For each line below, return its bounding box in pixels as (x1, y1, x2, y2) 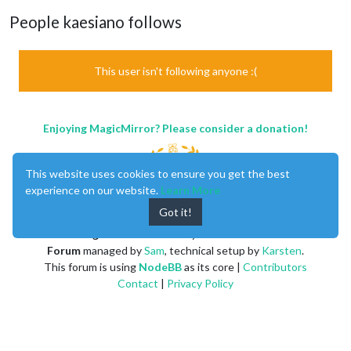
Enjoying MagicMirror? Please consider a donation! (43, 121, 308, 135)
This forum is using (44, 259, 139, 273)
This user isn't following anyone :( (94, 63, 257, 78)
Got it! (159, 205, 192, 219)
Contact (118, 276, 158, 290)
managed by (81, 243, 144, 257)
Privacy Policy (167, 276, 233, 290)
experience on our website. (25, 183, 161, 197)
